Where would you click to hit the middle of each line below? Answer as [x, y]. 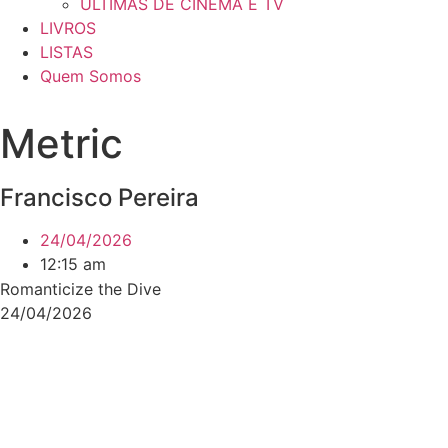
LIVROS [68, 28]
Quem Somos [90, 76]
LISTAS [66, 52]
